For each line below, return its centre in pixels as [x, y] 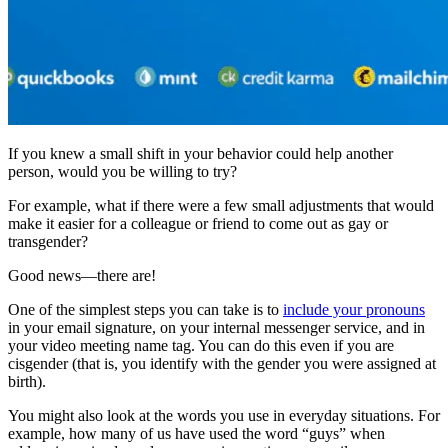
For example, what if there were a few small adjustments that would [221, 205]
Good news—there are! [82, 275]
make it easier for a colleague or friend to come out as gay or [198, 223]
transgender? [48, 241]
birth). [27, 381]
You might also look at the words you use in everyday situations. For [224, 415]
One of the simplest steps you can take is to [145, 309]
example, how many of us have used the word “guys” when [196, 433]
